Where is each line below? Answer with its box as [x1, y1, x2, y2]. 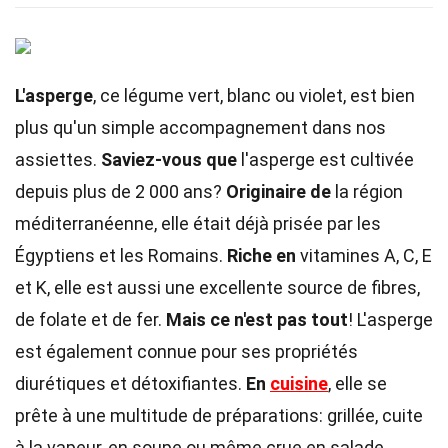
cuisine [270, 373, 328, 394]
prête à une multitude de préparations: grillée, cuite [15, 405, 423, 426]
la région [331, 181, 403, 202]
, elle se [328, 373, 387, 394]
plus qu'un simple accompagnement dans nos [15, 117, 386, 138]
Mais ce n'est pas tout [166, 309, 348, 330]
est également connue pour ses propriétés [15, 341, 358, 362]
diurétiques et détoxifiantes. [15, 373, 246, 394]
